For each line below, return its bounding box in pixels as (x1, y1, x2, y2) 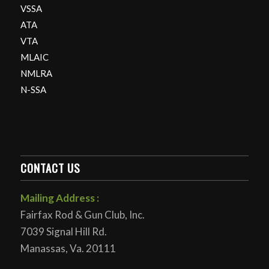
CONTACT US (20, 159, 80, 176)
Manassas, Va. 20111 (20, 241, 116, 255)
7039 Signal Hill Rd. (20, 225, 107, 238)
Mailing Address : (20, 191, 99, 204)
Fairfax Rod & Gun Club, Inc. (20, 208, 145, 221)
